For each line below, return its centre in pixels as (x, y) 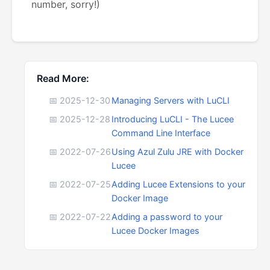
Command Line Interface (161, 133)
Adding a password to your (167, 217)
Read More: (63, 78)
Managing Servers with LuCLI (171, 100)
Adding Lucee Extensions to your (178, 184)
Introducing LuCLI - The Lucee (173, 119)
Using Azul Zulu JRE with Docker (177, 152)
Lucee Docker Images (155, 231)
